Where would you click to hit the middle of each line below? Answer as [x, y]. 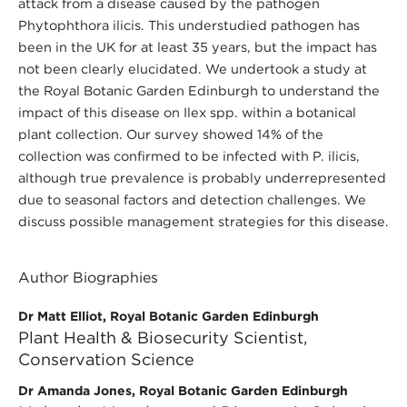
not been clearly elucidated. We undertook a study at [192, 69]
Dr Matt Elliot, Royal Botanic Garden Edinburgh [168, 317]
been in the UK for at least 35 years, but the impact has [197, 47]
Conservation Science [106, 360]
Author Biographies [88, 278]
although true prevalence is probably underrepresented [202, 178]
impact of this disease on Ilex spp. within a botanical [187, 113]
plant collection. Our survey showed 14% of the [170, 134]
